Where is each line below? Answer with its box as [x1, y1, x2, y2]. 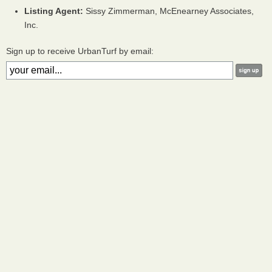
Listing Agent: [24, 6, 83, 16]
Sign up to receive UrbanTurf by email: [6, 46, 154, 56]
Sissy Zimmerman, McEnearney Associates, [83, 6, 254, 16]
